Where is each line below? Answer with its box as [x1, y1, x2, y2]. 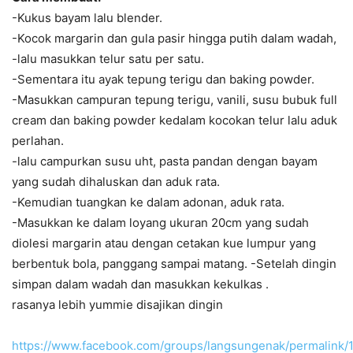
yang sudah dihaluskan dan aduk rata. [12, 174, 220, 190]
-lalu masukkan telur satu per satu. [12, 51, 204, 67]
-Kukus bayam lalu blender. [12, 10, 162, 26]
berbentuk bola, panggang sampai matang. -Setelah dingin [12, 256, 336, 272]
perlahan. [12, 133, 64, 149]
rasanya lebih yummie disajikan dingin [12, 297, 223, 313]
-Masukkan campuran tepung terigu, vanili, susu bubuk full [12, 92, 337, 108]
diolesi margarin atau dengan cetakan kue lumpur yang [12, 236, 316, 251]
